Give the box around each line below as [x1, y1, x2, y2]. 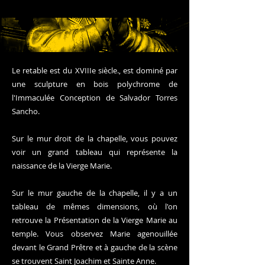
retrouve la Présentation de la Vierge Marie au [12, 215, 177, 225]
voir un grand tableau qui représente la [12, 147, 177, 157]
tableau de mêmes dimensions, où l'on [12, 201, 177, 212]
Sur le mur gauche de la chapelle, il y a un [12, 188, 177, 198]
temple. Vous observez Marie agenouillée [12, 228, 177, 239]
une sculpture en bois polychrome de [12, 79, 177, 89]
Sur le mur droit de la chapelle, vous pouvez [12, 133, 177, 144]
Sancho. [12, 106, 40, 117]
